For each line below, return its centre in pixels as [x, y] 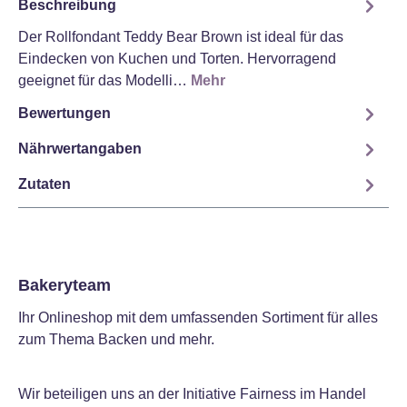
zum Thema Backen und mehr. [116, 339]
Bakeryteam [65, 285]
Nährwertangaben [80, 149]
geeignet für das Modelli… [104, 80]
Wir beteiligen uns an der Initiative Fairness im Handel [192, 394]
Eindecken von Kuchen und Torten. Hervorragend [177, 58]
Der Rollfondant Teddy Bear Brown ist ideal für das [181, 36]
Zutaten [45, 184]
